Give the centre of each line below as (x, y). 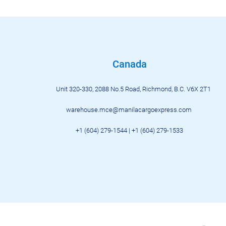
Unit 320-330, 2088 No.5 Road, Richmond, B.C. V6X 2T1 (133, 89)
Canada (130, 64)
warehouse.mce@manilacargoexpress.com (129, 110)
